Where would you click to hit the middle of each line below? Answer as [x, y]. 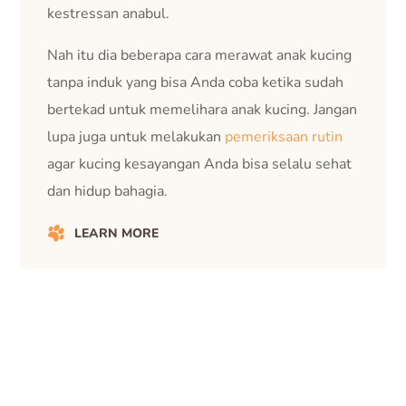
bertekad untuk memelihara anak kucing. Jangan [203, 109]
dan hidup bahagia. [108, 191]
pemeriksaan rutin [284, 136]
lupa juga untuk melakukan [136, 136]
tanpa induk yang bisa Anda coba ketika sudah [196, 82]
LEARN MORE [117, 234]
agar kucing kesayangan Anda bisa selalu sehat [200, 164]
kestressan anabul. [109, 13]
